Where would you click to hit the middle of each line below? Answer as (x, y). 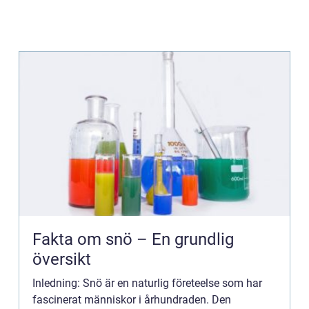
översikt (62, 259)
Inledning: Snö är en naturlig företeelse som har (147, 283)
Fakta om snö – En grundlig (133, 239)
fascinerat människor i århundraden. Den (132, 300)
